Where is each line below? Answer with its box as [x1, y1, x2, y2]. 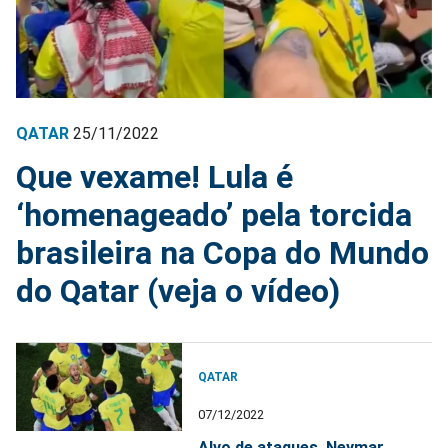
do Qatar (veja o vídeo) [16, 271, 340, 310]
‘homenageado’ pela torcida [16, 195, 412, 234]
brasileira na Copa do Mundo [16, 233, 429, 272]
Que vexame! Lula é [16, 157, 293, 196]
